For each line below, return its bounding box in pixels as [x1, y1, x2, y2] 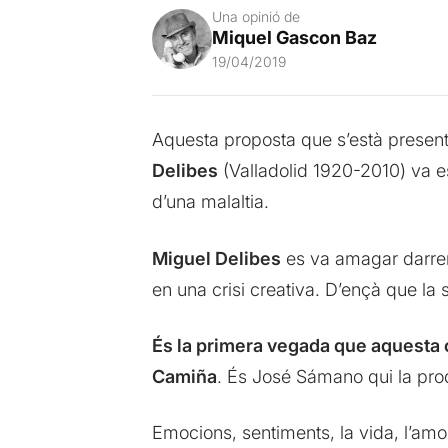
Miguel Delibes [151, 247, 281, 269]
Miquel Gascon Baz [211, 27, 377, 49]
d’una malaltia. [151, 191, 269, 213]
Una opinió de [211, 8, 300, 26]
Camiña [151, 365, 217, 387]
